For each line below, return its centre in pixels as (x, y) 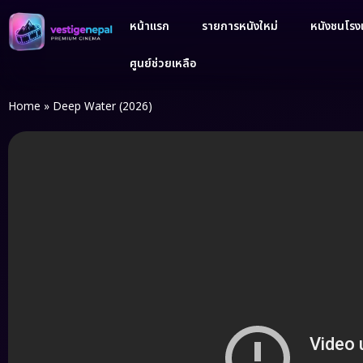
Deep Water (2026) (102, 107)
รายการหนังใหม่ (239, 26)
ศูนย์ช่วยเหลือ (163, 64)
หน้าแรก (149, 26)
